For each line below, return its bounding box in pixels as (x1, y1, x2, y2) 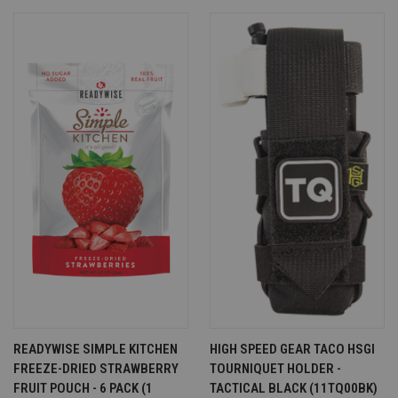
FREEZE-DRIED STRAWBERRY (13, 361, 179, 377)
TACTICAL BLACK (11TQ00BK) (210, 380, 378, 396)
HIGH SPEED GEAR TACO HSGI (210, 341, 375, 357)
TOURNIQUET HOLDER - (210, 361, 341, 377)
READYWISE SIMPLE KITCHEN (13, 341, 178, 357)
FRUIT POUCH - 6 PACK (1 (13, 380, 153, 396)
